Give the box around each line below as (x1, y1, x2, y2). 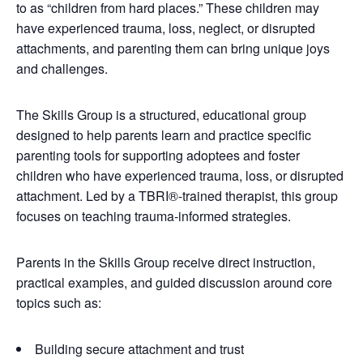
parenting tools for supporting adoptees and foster (16, 146, 300, 164)
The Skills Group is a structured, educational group (16, 105, 306, 124)
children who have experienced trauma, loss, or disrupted (16, 166, 344, 185)
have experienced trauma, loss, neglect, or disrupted (16, 19, 315, 37)
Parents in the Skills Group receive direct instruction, (16, 253, 315, 271)
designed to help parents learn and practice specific (16, 126, 311, 144)
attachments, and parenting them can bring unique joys (16, 39, 330, 58)
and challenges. (16, 59, 108, 78)
